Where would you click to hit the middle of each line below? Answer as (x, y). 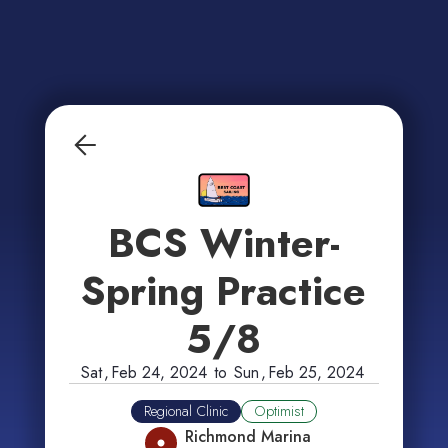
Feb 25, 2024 (316, 372)
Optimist (278, 410)
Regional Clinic (185, 410)
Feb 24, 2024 (159, 372)
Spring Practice (224, 290)
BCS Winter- (223, 242)
